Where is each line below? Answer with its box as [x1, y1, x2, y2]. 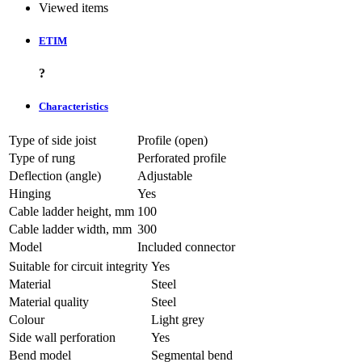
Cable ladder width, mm [9, 221, 132, 236]
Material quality [9, 294, 89, 309]
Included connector [137, 239, 235, 254]
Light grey [151, 312, 204, 326]
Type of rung [9, 150, 75, 165]
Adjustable [137, 168, 192, 183]
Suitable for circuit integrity [9, 259, 148, 273]
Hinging [9, 186, 51, 200]
